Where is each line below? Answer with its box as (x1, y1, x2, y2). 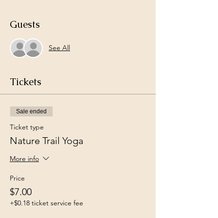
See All (49, 43, 70, 53)
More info (10, 154, 39, 163)
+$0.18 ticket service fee (10, 198, 83, 207)
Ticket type (10, 122, 44, 131)
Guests (10, 18, 40, 31)
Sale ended (16, 108, 47, 115)
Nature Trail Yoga (10, 134, 83, 146)
